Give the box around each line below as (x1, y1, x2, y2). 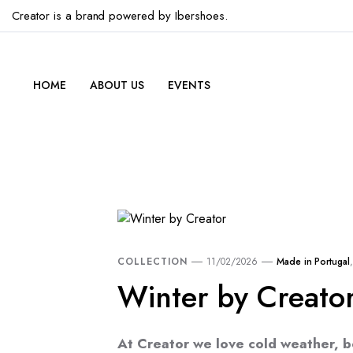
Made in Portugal (276, 255, 351, 269)
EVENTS (168, 76, 210, 93)
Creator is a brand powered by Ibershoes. (12, 7, 228, 24)
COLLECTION (117, 255, 188, 269)
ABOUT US (90, 76, 144, 93)
